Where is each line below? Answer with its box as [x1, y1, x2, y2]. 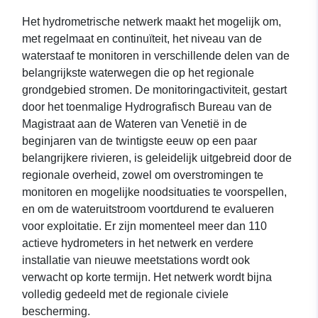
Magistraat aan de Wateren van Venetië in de [22, 118, 247, 131]
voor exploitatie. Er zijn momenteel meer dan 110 [22, 220, 267, 233]
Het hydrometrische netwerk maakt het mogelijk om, [22, 16, 281, 28]
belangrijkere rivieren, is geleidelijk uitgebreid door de [22, 152, 292, 165]
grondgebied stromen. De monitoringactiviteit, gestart [22, 84, 287, 97]
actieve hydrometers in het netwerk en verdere [22, 237, 253, 250]
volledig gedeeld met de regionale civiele [22, 288, 229, 301]
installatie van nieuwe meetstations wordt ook [22, 254, 250, 267]
